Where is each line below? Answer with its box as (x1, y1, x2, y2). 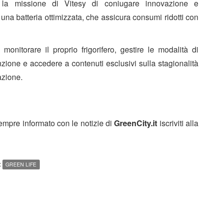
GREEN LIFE (5, 160, 37, 168)
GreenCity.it (114, 117, 158, 129)
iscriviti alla (157, 117, 199, 129)
